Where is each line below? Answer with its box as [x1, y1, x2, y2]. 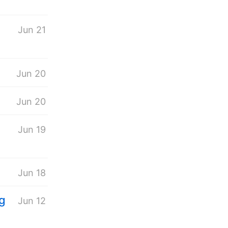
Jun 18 [17, 167, 46, 179]
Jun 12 [17, 195, 46, 207]
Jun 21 [17, 24, 46, 36]
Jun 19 [17, 124, 46, 135]
